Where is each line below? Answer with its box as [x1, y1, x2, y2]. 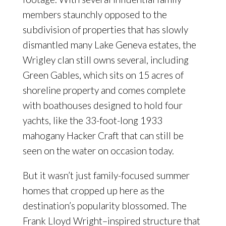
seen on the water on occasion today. [22, 145, 174, 157]
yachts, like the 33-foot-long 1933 [22, 115, 162, 127]
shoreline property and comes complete [22, 84, 186, 96]
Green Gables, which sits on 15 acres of [22, 69, 184, 81]
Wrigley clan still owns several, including [22, 54, 189, 66]
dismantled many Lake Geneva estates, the [22, 39, 196, 51]
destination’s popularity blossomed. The [22, 200, 187, 212]
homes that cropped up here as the [22, 185, 164, 197]
